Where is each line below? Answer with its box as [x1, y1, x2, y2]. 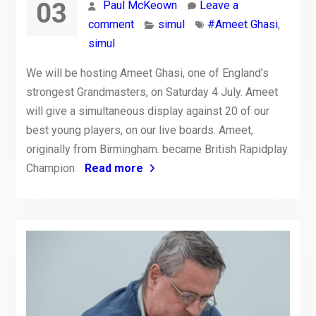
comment [87, 17, 134, 31]
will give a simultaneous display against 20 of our [25, 104, 269, 118]
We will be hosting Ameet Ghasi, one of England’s [25, 66, 269, 80]
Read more [84, 161, 143, 175]
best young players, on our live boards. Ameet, [25, 123, 253, 137]
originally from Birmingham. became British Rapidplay [25, 142, 288, 156]
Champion [25, 161, 78, 175]
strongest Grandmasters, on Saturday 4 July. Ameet [25, 85, 278, 99]
